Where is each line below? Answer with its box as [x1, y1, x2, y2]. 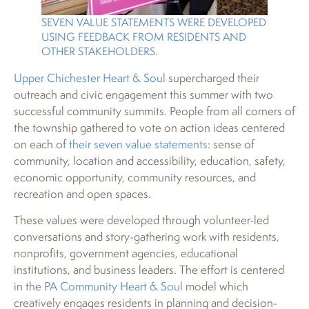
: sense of [208, 135, 255, 152]
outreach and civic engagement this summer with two [14, 86, 273, 102]
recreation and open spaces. [14, 185, 154, 201]
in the [14, 277, 44, 294]
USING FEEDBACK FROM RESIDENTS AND [41, 28, 246, 44]
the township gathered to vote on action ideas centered [14, 119, 285, 135]
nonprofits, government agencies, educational [14, 244, 238, 261]
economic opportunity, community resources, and [14, 168, 256, 185]
